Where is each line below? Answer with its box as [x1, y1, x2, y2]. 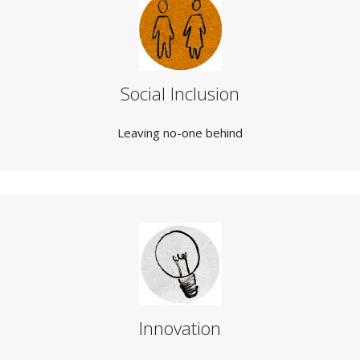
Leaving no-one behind [117, 125, 243, 141]
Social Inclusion [121, 81, 239, 106]
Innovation [139, 316, 221, 341]
